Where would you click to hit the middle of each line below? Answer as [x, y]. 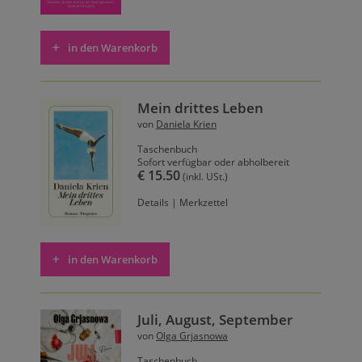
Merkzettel [204, 203]
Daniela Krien [186, 124]
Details [153, 203]
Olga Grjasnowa [192, 335]
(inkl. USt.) [204, 177]
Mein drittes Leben [200, 108]
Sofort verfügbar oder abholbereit [213, 162]
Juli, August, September [215, 319]
